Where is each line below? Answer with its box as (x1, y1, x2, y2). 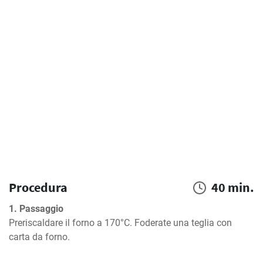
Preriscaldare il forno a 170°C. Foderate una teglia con (9, 217, 232, 228)
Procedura (9, 179, 68, 195)
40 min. (211, 179, 254, 195)
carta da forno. (9, 231, 70, 242)
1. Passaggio (9, 203, 63, 214)
